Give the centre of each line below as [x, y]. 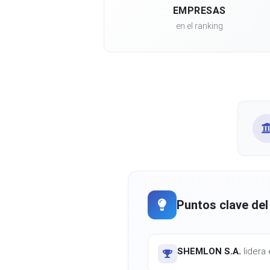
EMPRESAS [199, 10]
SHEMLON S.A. [209, 251]
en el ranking [199, 26]
